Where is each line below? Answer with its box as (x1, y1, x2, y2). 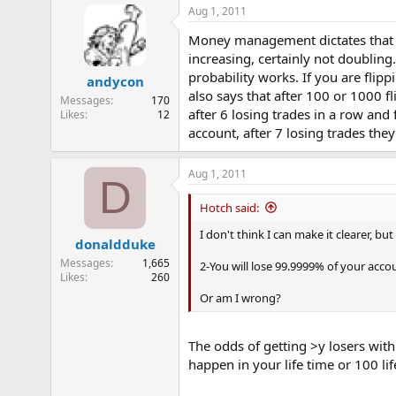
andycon (86, 72, 144, 90)
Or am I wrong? (200, 289, 281, 306)
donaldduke (74, 235, 156, 253)
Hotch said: (200, 199, 259, 216)
